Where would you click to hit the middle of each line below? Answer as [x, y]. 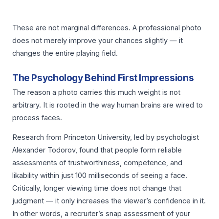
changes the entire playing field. [65, 54]
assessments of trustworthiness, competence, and [97, 163]
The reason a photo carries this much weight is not [96, 92]
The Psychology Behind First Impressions [103, 78]
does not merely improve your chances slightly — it [98, 41]
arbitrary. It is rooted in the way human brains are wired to [108, 105]
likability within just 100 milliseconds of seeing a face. [100, 176]
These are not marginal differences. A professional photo [107, 28]
